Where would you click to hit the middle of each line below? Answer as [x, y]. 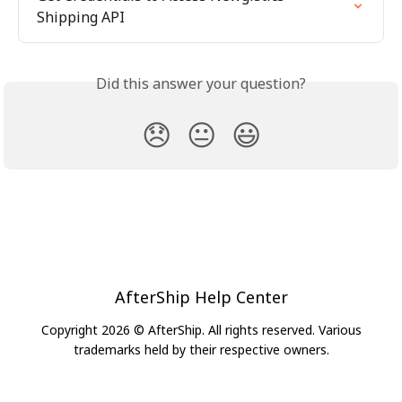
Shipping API [81, 17]
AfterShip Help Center [201, 297]
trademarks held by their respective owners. [201, 350]
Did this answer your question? [201, 84]
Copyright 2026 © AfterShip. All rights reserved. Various [201, 330]
